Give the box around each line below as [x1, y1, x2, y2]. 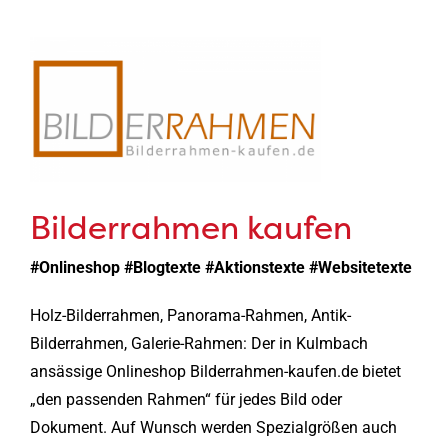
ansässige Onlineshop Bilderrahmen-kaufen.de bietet [29, 361, 401, 381]
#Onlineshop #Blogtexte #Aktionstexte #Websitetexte [29, 257, 412, 277]
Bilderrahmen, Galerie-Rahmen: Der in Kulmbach [29, 333, 368, 353]
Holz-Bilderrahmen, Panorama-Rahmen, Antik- [29, 305, 351, 325]
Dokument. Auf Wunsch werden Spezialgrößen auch [29, 417, 397, 437]
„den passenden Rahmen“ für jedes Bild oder [29, 389, 342, 409]
